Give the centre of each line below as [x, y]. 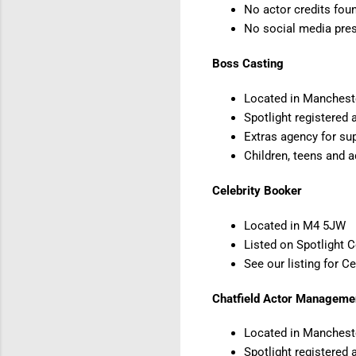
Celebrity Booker [257, 190]
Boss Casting [248, 63]
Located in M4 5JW [295, 225]
